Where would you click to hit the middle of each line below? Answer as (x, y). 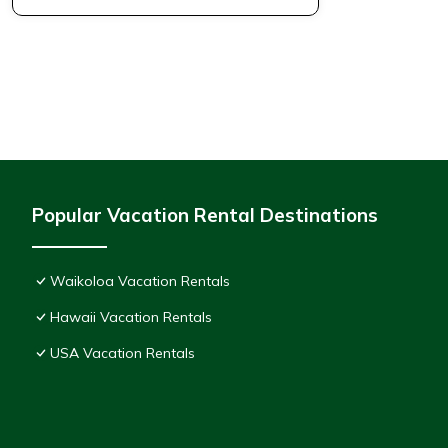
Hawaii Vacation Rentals (131, 317)
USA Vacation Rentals (122, 353)
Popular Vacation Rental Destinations (205, 215)
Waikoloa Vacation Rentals (140, 281)
